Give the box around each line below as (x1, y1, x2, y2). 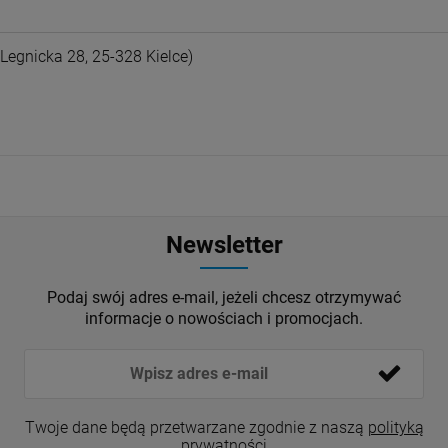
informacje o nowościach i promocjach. (85, 309, 363, 329)
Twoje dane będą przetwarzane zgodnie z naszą (24, 418, 368, 438)
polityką (367, 418, 424, 438)
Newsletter (165, 231, 283, 260)
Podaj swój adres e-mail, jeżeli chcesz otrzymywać (47, 288, 401, 308)
